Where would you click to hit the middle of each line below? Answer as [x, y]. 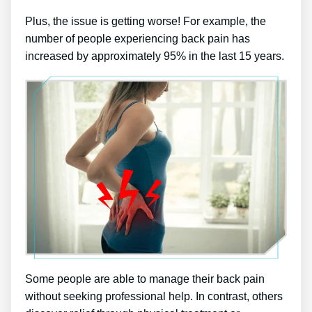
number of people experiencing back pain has [138, 38]
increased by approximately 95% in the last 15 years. [155, 56]
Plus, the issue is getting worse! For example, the [146, 21]
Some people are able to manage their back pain [145, 279]
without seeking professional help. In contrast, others [154, 296]
